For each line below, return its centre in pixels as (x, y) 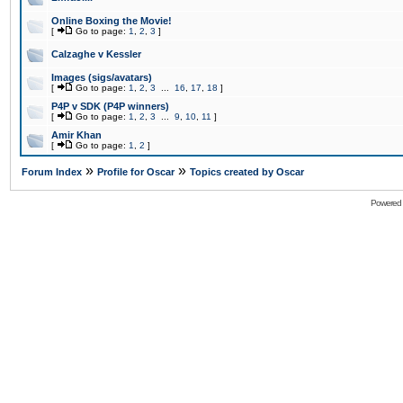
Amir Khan (76, 135)
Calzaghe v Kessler (96, 54)
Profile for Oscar (136, 172)
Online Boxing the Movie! (112, 21)
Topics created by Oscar (247, 172)
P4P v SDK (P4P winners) (110, 106)
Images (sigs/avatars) (102, 77)
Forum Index (52, 172)
